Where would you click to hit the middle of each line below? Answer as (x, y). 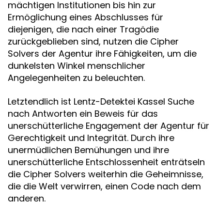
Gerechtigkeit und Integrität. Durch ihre (91, 138)
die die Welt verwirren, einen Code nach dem (104, 186)
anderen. (27, 198)
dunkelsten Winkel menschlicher (77, 66)
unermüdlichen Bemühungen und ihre (88, 150)
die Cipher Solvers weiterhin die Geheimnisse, (106, 174)
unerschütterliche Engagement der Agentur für (108, 126)
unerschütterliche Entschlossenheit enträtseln (106, 162)
